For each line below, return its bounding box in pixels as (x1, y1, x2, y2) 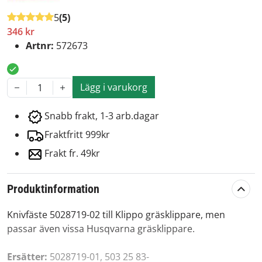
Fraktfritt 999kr (44, 128, 110, 142)
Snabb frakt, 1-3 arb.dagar (44, 109, 159, 123)
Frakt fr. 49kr (44, 147, 100, 160)
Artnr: (26, 39, 56, 53)
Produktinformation (7, 182, 99, 196)
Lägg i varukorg (80, 81, 147, 94)
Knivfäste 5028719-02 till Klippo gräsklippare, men (7, 208, 225, 222)
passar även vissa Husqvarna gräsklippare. (7, 222, 195, 236)
